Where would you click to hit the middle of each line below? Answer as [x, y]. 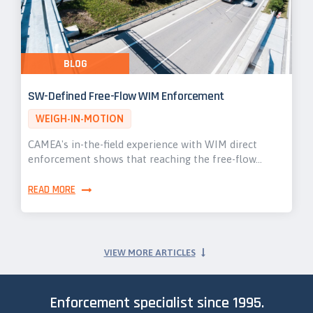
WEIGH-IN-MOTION [80, 119]
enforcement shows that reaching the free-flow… [145, 159]
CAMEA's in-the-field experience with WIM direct [143, 144]
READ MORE [52, 190]
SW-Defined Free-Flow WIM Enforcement [126, 96]
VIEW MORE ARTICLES [150, 253]
